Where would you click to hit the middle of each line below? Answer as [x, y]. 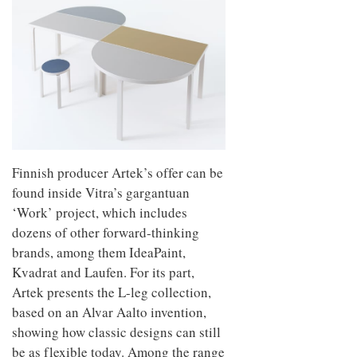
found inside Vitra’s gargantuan [101, 192]
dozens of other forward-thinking [106, 232]
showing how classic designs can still [116, 331]
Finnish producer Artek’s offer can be [118, 172]
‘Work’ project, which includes [100, 212]
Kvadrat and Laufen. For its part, [103, 272]
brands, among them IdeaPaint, [99, 252]
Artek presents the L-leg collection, [112, 292]
